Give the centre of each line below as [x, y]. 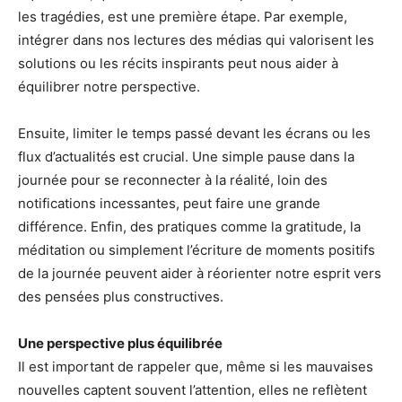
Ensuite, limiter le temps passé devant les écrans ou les [194, 134]
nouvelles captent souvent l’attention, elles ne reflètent [192, 390]
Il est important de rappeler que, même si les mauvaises [196, 367]
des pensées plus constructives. [121, 297]
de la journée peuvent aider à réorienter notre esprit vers [200, 274]
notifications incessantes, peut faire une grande [169, 204]
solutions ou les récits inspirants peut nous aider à [178, 64]
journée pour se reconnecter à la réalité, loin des [173, 180]
